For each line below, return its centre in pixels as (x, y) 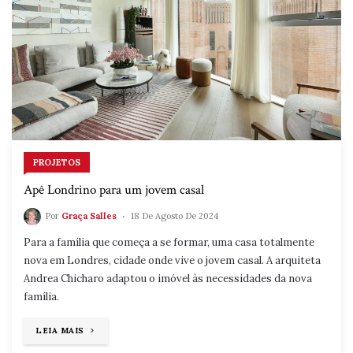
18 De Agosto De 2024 (175, 216)
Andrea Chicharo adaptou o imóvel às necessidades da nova (168, 279)
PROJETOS (57, 163)
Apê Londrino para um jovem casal (114, 190)
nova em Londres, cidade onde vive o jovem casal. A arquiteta (172, 261)
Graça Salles (89, 216)
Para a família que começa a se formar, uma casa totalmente (169, 243)
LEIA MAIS (60, 331)
